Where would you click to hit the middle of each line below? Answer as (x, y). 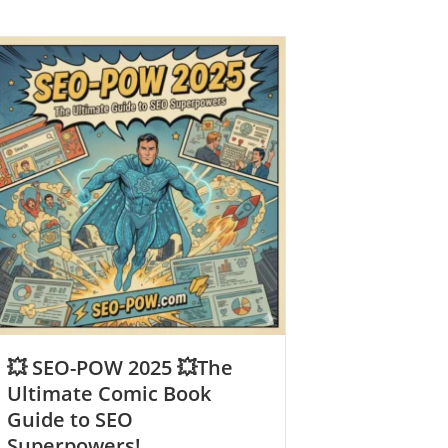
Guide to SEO (70, 419)
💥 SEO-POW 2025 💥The (120, 367)
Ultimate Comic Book (109, 393)
